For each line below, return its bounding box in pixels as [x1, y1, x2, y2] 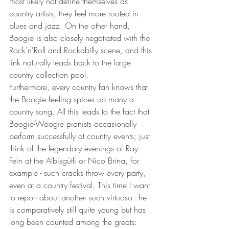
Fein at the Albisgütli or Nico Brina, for [9, 155, 142, 167]
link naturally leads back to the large [9, 57, 133, 68]
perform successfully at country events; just [9, 130, 152, 142]
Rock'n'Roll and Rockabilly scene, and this [9, 44, 154, 56]
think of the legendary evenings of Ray [9, 143, 141, 154]
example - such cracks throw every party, [9, 167, 148, 179]
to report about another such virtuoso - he [9, 192, 149, 203]
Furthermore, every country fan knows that [9, 81, 150, 93]
